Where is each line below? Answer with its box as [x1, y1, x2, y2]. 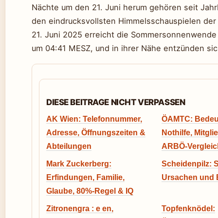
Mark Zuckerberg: [46, 160, 111, 168]
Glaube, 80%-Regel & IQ [46, 187, 133, 195]
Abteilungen [46, 142, 91, 150]
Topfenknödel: [162, 204, 215, 213]
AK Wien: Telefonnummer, [46, 115, 142, 123]
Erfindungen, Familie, [46, 173, 125, 182]
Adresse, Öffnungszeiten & [46, 128, 145, 137]
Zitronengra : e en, [46, 204, 113, 213]
